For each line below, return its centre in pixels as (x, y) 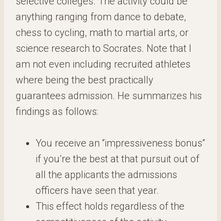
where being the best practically (85, 80)
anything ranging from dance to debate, (101, 17)
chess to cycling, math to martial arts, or (102, 33)
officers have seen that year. (97, 190)
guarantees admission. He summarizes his (109, 96)
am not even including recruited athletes (103, 64)
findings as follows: (57, 111)
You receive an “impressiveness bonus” (120, 143)
